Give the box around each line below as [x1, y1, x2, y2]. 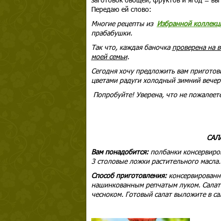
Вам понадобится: [91, 147, 150, 156]
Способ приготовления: [91, 171, 169, 180]
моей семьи [91, 52, 127, 61]
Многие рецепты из [91, 19, 157, 28]
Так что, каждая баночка [91, 42, 172, 52]
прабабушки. [91, 28, 132, 37]
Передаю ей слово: [91, 4, 153, 14]
